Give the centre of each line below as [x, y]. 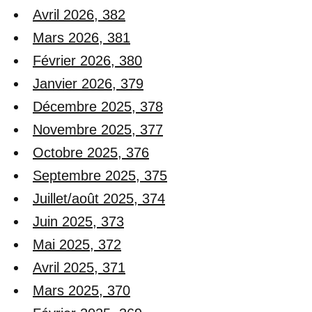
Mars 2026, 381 [81, 37]
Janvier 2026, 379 [88, 83]
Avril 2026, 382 [79, 14]
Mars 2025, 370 [81, 290]
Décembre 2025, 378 [98, 106]
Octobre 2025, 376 [91, 152]
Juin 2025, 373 [78, 221]
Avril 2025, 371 [79, 267]
